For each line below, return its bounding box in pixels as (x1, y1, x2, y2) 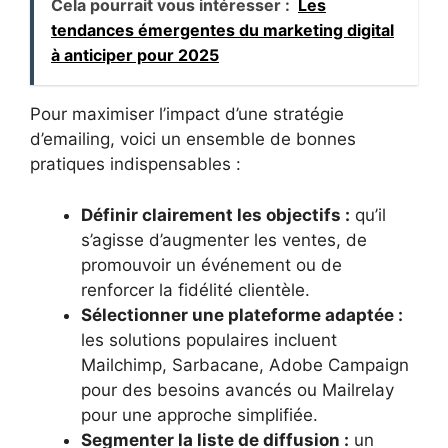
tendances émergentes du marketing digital (51, 20, 394, 41)
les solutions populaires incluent (81, 329, 337, 350)
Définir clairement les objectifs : (81, 204, 350, 225)
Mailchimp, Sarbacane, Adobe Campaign (81, 354, 409, 375)
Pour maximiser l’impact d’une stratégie (30, 104, 344, 125)
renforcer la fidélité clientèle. (81, 279, 310, 300)
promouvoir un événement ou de (81, 254, 342, 275)
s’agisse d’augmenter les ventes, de (81, 229, 367, 250)
